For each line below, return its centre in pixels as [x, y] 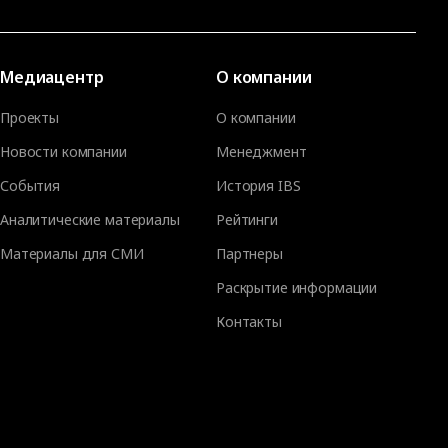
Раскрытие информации [297, 288]
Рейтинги [247, 220]
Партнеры [249, 254]
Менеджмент [261, 152]
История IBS [258, 186]
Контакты [249, 322]
